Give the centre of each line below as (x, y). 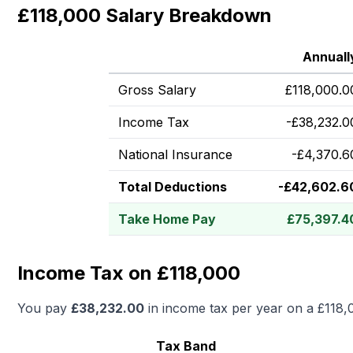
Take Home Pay (167, 219)
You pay (44, 308)
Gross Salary (157, 90)
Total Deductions (173, 187)
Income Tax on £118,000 (129, 273)
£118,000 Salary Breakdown (145, 15)
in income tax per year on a (231, 308)
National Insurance (175, 154)
